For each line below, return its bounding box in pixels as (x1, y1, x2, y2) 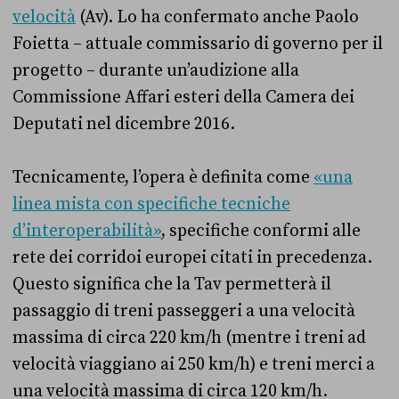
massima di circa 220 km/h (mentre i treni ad (12, 326, 366, 348)
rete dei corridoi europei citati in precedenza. (12, 246, 372, 268)
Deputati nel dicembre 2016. (12, 112, 235, 134)
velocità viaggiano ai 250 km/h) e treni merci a (12, 353, 375, 375)
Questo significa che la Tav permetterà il (12, 273, 331, 295)
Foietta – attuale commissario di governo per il (12, 32, 383, 54)
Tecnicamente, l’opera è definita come (12, 166, 313, 188)
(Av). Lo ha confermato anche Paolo (76, 5, 359, 28)
